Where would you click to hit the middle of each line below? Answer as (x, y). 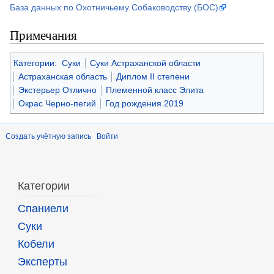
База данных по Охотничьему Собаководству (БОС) (114, 8)
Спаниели (43, 209)
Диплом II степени (153, 77)
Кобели (36, 244)
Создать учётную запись (48, 137)
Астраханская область (63, 77)
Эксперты (42, 262)
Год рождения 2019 (144, 104)
